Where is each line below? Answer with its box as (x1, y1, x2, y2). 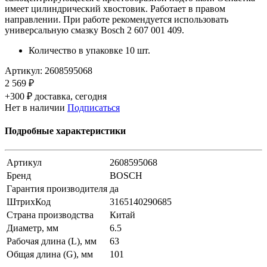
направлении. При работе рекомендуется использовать (5, 14, 228, 25)
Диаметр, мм (7, 222, 58, 233)
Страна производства (7, 209, 94, 220)
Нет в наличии (5, 103, 65, 113)
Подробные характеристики (5, 126, 126, 136)
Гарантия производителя (7, 183, 107, 194)
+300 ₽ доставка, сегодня (5, 91, 107, 102)
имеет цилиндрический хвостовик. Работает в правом (5, 4, 225, 14)
